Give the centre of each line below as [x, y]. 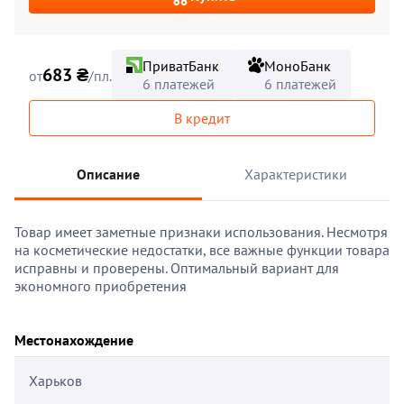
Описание [108, 174]
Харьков [55, 381]
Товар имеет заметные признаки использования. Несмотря [201, 232]
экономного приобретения [101, 286]
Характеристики [296, 174]
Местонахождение [74, 340]
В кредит [202, 118]
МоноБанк [298, 66]
